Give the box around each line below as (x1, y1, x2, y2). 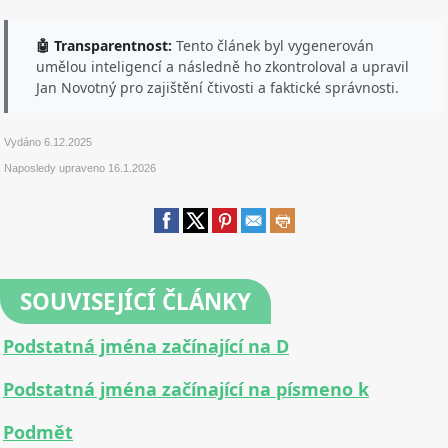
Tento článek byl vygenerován (172, 35, 375, 55)
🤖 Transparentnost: (36, 35, 173, 55)
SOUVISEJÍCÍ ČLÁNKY (20, 286, 251, 317)
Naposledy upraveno (4, 161, 109, 174)
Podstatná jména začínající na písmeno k (3, 377, 369, 402)
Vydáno (4, 135, 45, 148)
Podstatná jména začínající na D (3, 334, 289, 359)
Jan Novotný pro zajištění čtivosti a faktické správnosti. (36, 77, 400, 97)
